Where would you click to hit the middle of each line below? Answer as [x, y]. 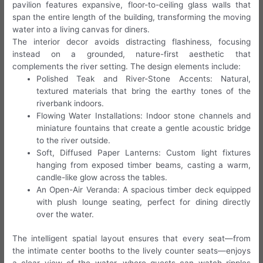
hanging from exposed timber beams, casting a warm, [144, 165]
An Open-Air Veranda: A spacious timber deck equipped [144, 189]
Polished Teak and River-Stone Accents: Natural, [144, 78]
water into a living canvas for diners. [81, 29]
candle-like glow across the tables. [102, 177]
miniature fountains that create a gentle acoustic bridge [144, 128]
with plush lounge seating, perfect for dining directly [144, 202]
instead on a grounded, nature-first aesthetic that [131, 54]
